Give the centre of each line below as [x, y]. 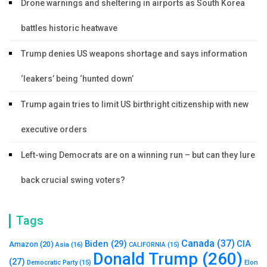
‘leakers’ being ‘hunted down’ [77, 78]
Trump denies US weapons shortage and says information [134, 53]
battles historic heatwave [69, 28]
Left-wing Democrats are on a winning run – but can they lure [138, 155]
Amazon [24, 244]
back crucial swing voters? [73, 180]
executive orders [54, 129]
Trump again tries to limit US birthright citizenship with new [135, 104]
